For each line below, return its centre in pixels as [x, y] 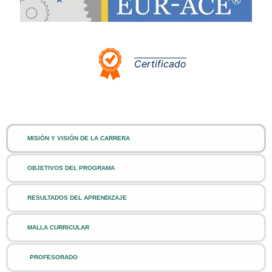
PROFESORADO [53, 257]
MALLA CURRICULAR [58, 227]
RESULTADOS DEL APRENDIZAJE [77, 197]
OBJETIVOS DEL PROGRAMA [71, 168]
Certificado [160, 64]
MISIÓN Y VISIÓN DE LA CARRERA [79, 138]
